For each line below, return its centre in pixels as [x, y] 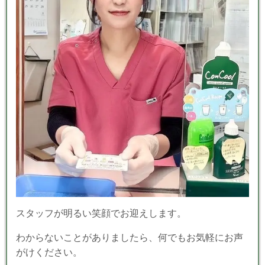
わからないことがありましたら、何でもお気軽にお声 [130, 237]
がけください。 [49, 252]
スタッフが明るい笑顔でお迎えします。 [101, 213]
